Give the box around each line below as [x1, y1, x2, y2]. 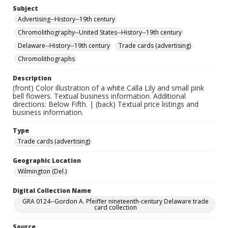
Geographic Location [13, 156, 81, 165]
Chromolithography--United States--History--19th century [18, 28, 182, 37]
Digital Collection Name [13, 186, 91, 195]
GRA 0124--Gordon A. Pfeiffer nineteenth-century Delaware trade [22, 197, 209, 206]
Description [13, 74, 51, 82]
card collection [94, 203, 137, 212]
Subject [13, 4, 38, 13]
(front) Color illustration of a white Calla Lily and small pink [13, 83, 204, 93]
